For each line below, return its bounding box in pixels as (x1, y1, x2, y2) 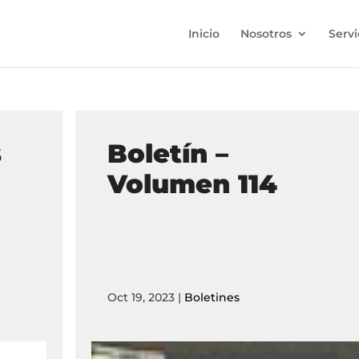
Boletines (184, 290, 240, 305)
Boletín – (107, 138, 228, 169)
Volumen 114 (107, 168, 277, 200)
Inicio (188, 26, 220, 41)
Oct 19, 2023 (107, 290, 175, 305)
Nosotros (240, 26, 292, 41)
